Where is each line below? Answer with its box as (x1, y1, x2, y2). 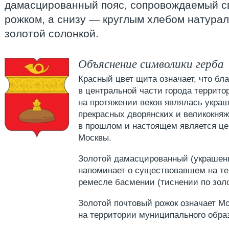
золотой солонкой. (5, 28, 99, 39)
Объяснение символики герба (78, 55, 224, 71)
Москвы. (78, 133, 111, 143)
